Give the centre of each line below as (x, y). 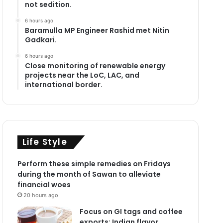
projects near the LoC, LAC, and (82, 75)
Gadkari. (41, 40)
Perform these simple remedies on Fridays (94, 164)
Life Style (45, 142)
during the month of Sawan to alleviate (89, 174)
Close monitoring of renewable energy (95, 65)
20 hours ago (41, 195)
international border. (63, 84)
